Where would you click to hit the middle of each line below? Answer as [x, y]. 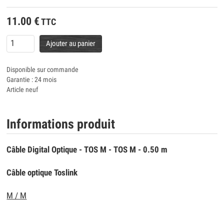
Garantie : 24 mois [32, 80]
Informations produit [61, 124]
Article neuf [22, 90]
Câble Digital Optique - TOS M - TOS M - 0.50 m [87, 150]
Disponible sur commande [43, 70]
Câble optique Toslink [42, 173]
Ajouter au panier [70, 43]
